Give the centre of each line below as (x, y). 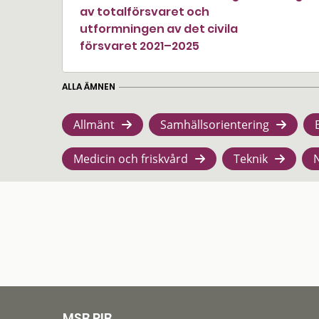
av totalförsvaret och (145, 12)
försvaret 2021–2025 (140, 46)
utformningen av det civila (159, 29)
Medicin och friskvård (131, 159)
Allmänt (94, 125)
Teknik (251, 159)
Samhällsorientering (215, 125)
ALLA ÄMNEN (89, 86)
